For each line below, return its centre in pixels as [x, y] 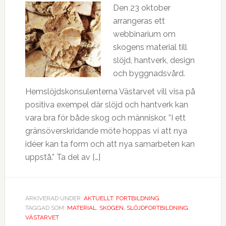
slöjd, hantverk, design [154, 60]
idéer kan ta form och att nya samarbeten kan [110, 144]
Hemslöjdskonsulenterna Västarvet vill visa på [110, 92]
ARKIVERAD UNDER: [54, 198]
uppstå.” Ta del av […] [63, 157]
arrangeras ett [139, 21]
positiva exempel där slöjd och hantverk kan [106, 105]
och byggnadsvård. [149, 73]
